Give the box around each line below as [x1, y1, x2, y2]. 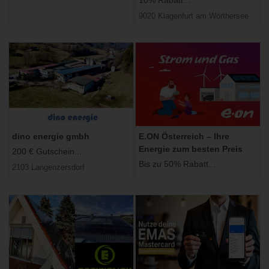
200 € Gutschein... [12, 146, 82, 156]
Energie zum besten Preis [139, 144, 243, 154]
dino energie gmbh [12, 131, 89, 141]
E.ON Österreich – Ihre [139, 131, 229, 141]
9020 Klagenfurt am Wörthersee [139, 11, 249, 21]
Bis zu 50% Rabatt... [139, 159, 216, 169]
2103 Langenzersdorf [12, 162, 85, 172]
